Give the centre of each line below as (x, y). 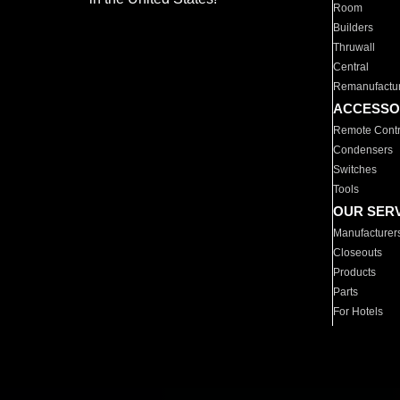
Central (351, 67)
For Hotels (358, 312)
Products (355, 272)
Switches (355, 170)
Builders (354, 28)
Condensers (363, 150)
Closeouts (358, 253)
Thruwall (354, 47)
